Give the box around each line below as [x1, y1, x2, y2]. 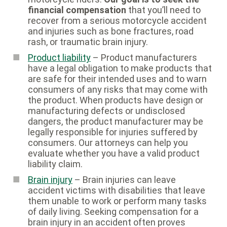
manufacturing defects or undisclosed [28, 105, 185, 117]
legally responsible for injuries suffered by [28, 127, 198, 138]
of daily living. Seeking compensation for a [28, 206, 199, 217]
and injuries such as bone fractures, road [28, 26, 194, 37]
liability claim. [28, 159, 83, 170]
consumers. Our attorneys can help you [28, 137, 188, 148]
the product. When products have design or [28, 95, 203, 106]
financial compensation [28, 5, 126, 16]
